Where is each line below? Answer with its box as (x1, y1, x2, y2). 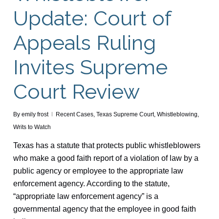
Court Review (13, 79, 140, 104)
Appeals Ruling (13, 30, 156, 55)
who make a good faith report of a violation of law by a (13, 153, 198, 162)
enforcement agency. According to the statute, (13, 179, 170, 188)
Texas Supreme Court (96, 110, 154, 118)
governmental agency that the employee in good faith (13, 204, 196, 213)
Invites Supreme (13, 55, 168, 79)
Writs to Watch (13, 123, 51, 131)
